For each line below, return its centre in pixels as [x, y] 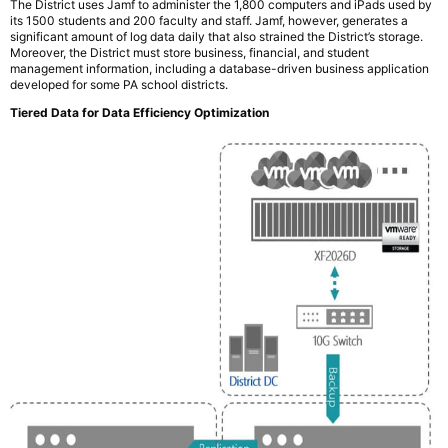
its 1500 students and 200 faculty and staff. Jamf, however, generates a [209, 21]
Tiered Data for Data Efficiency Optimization [139, 113]
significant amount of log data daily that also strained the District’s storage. [216, 37]
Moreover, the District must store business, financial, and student [189, 53]
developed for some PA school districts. [119, 85]
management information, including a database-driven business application [219, 69]
